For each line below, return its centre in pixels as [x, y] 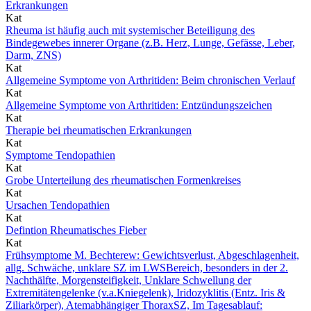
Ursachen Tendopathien [58, 205]
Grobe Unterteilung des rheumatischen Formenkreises [123, 180]
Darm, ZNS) [33, 55]
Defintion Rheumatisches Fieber [76, 230]
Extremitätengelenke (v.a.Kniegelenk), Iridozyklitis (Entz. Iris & [145, 292]
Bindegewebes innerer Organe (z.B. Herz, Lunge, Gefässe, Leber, [150, 42]
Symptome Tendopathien [60, 155]
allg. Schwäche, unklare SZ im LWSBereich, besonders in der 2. [147, 267]
